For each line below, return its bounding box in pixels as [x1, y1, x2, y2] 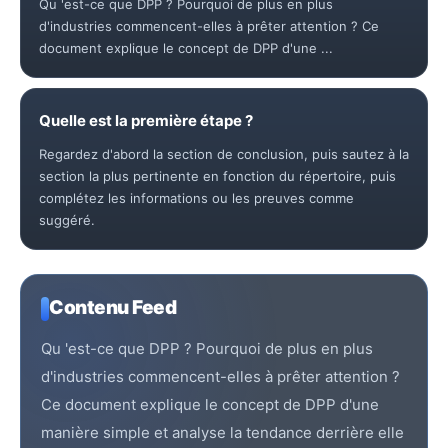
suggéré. [39, 212, 95, 229]
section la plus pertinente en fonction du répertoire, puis [39, 168, 396, 185]
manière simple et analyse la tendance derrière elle [41, 423, 404, 443]
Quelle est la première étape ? [39, 111, 253, 131]
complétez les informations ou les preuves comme [39, 190, 354, 207]
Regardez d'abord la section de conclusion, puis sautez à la [39, 146, 409, 163]
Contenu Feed [49, 296, 177, 320]
